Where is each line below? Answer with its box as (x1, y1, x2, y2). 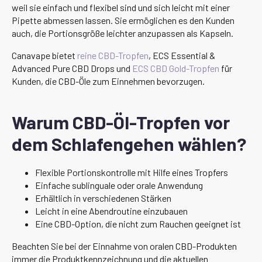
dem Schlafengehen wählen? (12, 132, 246, 154)
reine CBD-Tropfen (77, 49, 149, 61)
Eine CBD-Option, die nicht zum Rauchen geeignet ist (35, 218, 241, 229)
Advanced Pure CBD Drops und (12, 62, 132, 74)
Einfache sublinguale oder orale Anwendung (35, 179, 203, 191)
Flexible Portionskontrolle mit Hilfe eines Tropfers (35, 166, 228, 178)
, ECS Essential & (149, 49, 215, 61)
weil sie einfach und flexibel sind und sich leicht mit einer (12, 1, 230, 13)
